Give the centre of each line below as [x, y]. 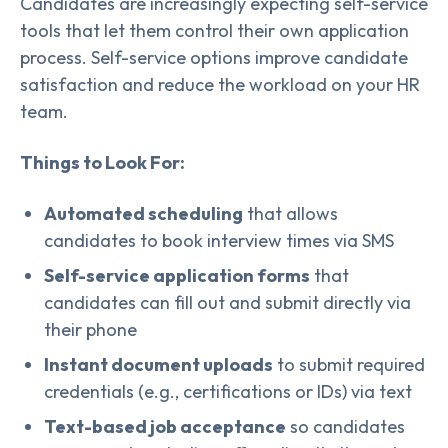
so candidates [345, 426]
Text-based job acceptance [165, 426]
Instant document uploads [158, 364]
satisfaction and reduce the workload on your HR [220, 84]
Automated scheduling [143, 213]
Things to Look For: [102, 162]
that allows [290, 213]
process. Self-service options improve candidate [214, 57]
